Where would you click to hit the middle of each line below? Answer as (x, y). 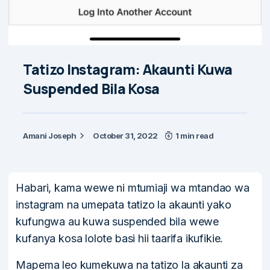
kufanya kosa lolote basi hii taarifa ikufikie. (120, 239)
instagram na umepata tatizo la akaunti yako (124, 205)
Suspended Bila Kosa (91, 89)
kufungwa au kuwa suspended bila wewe (118, 222)
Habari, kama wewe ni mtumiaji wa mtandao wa (133, 188)
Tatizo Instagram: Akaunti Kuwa (128, 70)
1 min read (195, 136)
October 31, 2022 (125, 136)
